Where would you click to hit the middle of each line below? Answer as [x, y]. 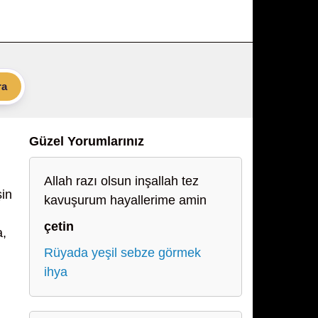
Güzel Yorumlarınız [87, 141]
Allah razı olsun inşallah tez [121, 181]
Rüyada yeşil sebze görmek [122, 253]
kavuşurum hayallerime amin [125, 200]
